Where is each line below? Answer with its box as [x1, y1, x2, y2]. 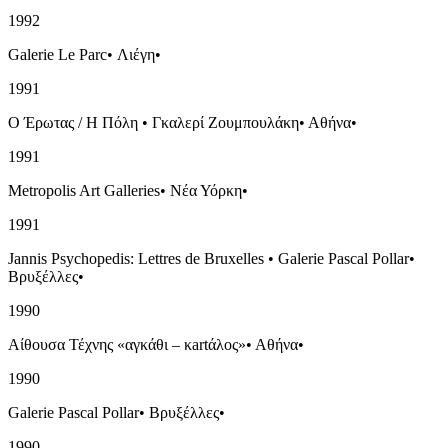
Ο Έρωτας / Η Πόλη [8, 113, 138, 131]
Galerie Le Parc [8, 45, 107, 63]
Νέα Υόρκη [170, 181, 242, 199]
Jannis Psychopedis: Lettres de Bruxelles [8, 249, 264, 267]
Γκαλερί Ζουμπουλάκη [152, 113, 299, 131]
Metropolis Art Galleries [8, 181, 160, 199]
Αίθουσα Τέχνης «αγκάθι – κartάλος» [8, 335, 246, 353]
